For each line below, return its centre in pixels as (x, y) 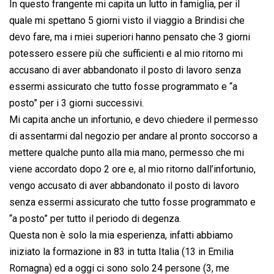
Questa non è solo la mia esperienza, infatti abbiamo (121, 235)
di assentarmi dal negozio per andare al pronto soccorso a (133, 136)
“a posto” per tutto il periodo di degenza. (95, 219)
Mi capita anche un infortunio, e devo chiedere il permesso (134, 120)
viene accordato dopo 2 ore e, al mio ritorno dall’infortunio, (132, 169)
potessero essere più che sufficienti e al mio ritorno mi (126, 54)
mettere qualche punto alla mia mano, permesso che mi (127, 153)
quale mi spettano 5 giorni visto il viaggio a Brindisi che (127, 21)
